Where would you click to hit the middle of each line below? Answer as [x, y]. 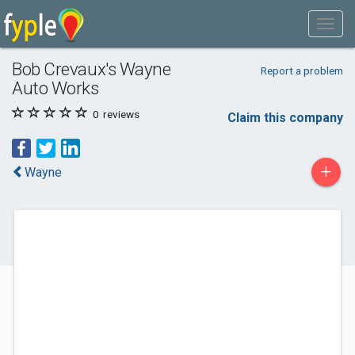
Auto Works [55, 88]
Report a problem [302, 71]
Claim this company [285, 118]
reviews [120, 114]
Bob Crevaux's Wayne [92, 69]
